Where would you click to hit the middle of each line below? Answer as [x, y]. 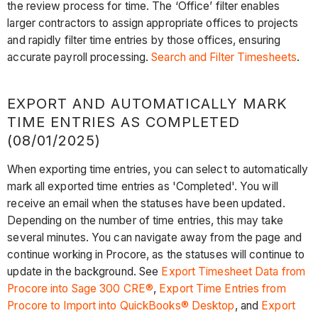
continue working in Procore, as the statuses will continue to [156, 254]
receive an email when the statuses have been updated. [146, 203]
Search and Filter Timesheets [224, 57]
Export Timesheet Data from [234, 271]
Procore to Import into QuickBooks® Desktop [121, 305]
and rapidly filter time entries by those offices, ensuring [144, 40]
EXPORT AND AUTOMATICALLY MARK [148, 104]
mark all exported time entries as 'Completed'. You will [143, 186]
